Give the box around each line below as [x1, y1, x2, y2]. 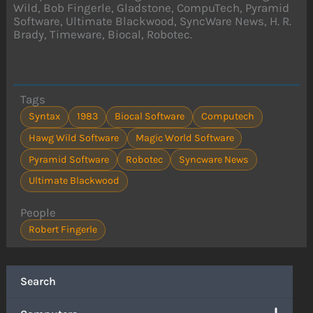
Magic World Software [135, 132, 234, 145]
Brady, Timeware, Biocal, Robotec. [13, 27, 193, 42]
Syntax [29, 110, 60, 123]
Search [20, 274, 57, 288]
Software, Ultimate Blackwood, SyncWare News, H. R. [13, 14, 292, 29]
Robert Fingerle [29, 224, 97, 236]
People [20, 205, 57, 219]
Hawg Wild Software [29, 132, 119, 145]
